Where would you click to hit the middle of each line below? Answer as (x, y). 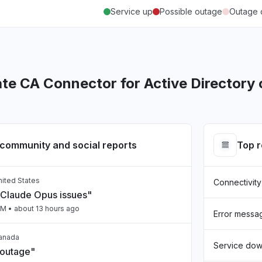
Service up (132, 11)
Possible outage (191, 11)
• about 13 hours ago (43, 208)
